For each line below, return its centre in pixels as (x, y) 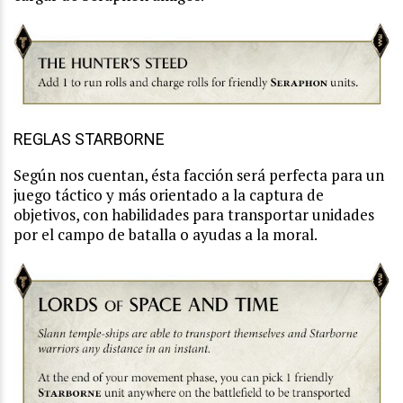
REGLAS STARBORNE (89, 139)
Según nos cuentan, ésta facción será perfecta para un (199, 175)
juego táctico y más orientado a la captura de (169, 195)
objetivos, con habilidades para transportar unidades (194, 215)
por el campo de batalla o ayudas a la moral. (166, 235)
